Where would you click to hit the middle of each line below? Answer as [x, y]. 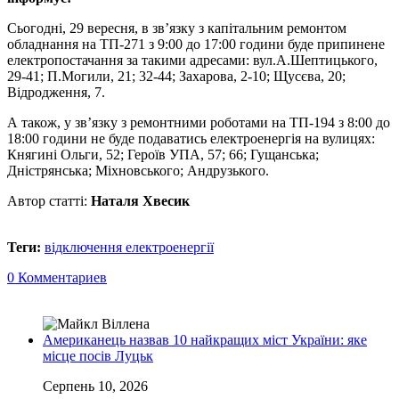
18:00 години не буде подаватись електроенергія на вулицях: [191, 138]
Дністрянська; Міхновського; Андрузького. [138, 170]
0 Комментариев [57, 277]
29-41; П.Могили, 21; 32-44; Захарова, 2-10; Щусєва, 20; [176, 76]
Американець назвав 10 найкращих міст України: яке [205, 339]
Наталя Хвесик [140, 200]
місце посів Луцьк [98, 355]
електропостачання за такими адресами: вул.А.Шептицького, [192, 60]
